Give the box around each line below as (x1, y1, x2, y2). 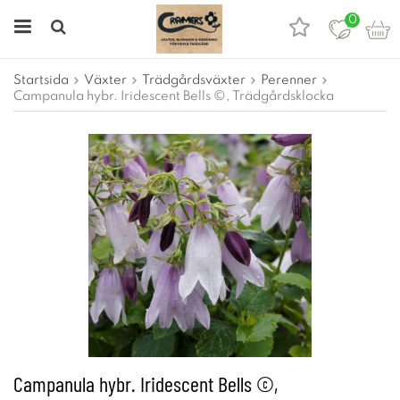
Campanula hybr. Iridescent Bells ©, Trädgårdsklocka (13, 90, 334, 103)
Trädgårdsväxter (142, 74, 246, 87)
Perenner (261, 74, 317, 87)
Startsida (13, 74, 69, 87)
